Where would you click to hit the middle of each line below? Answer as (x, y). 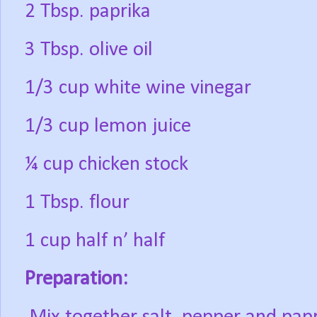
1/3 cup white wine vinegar (138, 88)
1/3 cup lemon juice (108, 127)
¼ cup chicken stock (106, 165)
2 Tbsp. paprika (88, 12)
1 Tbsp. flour (77, 203)
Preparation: (76, 279)
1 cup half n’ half (95, 241)
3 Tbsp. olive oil (89, 50)
